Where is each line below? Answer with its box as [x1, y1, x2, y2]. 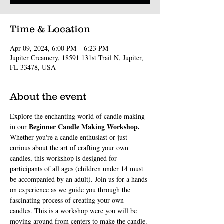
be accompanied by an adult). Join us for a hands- [10, 174, 150, 184]
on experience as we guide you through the [10, 184, 132, 194]
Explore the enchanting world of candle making [10, 111, 147, 121]
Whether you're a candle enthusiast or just [10, 132, 129, 142]
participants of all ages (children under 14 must [10, 163, 145, 173]
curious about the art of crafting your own [10, 142, 130, 152]
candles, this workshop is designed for [10, 153, 119, 163]
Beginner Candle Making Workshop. [29, 121, 142, 132]
